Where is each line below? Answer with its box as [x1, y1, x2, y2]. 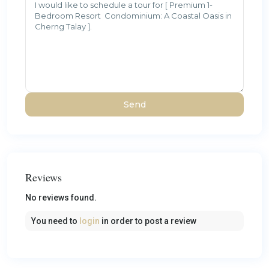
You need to [31, 216, 79, 226]
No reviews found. [25, 192, 97, 202]
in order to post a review [100, 216, 196, 226]
